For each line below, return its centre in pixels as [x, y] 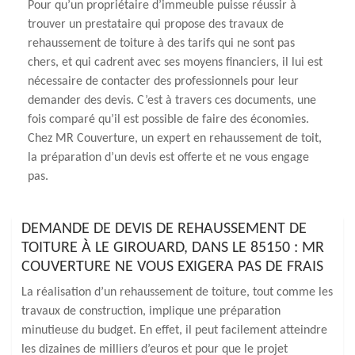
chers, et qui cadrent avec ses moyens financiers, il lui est [175, 63]
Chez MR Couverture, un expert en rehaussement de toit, [175, 139]
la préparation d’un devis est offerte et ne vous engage [168, 158]
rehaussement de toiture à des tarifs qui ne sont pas [161, 44]
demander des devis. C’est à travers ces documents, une [172, 101]
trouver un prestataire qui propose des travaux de [156, 25]
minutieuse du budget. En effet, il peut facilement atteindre [174, 330]
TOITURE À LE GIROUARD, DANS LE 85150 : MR [173, 248]
